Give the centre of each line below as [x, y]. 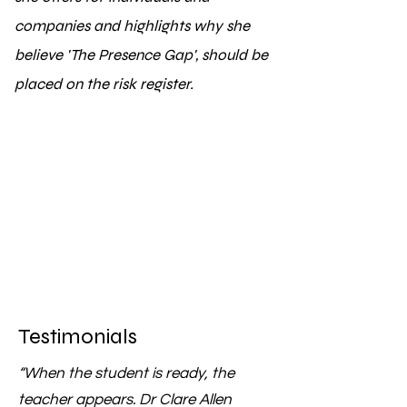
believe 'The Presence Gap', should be [141, 55]
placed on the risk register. [106, 84]
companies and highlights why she [132, 25]
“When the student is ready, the [126, 373]
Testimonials [80, 336]
